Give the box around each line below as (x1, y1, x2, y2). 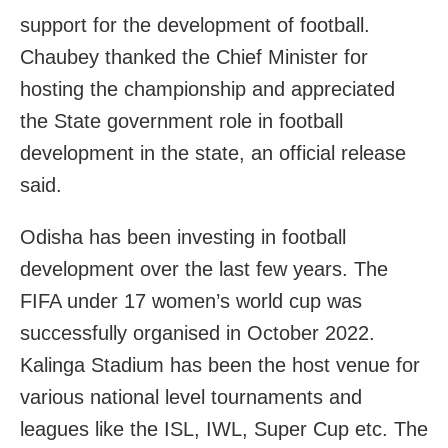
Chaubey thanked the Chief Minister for (20, 45, 368, 68)
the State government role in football (20, 109, 343, 132)
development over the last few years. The (20, 257, 388, 280)
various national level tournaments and (20, 385, 362, 408)
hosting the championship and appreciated (20, 77, 395, 100)
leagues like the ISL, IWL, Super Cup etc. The (20, 417, 428, 440)
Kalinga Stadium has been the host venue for (20, 353, 420, 376)
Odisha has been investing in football (20, 225, 346, 248)
